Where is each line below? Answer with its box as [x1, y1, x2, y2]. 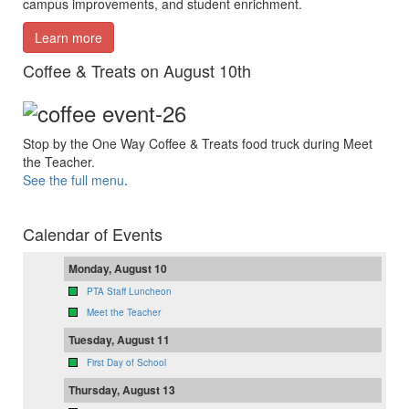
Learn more [35, 28, 102, 47]
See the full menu [23, 170, 124, 189]
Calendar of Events [23, 221, 163, 246]
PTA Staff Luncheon [87, 284, 172, 298]
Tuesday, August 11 [68, 330, 170, 348]
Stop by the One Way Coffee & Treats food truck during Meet [23, 133, 372, 152]
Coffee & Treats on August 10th [23, 58, 251, 83]
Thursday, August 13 [68, 381, 175, 398]
